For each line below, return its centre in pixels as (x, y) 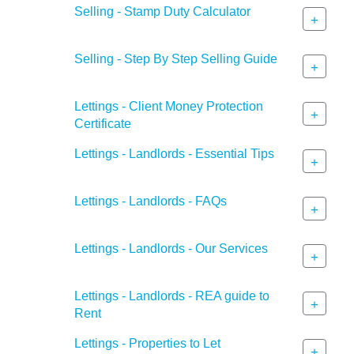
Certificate (103, 123)
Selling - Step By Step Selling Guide (176, 58)
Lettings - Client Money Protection (169, 106)
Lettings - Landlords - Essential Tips (174, 153)
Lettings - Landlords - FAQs (151, 201)
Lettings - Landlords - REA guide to (172, 296)
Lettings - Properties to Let (147, 343)
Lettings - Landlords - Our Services (171, 248)
